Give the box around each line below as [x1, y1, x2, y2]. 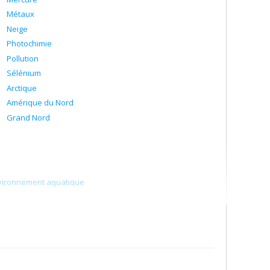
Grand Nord [7, 111, 50, 123]
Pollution [7, 52, 39, 64]
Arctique [7, 82, 37, 93]
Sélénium [7, 67, 41, 78]
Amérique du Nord [7, 97, 74, 108]
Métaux [7, 8, 34, 19]
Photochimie [7, 38, 52, 49]
